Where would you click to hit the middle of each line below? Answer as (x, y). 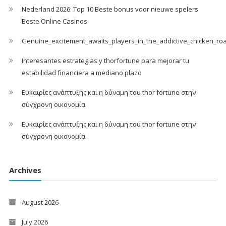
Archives (25, 170)
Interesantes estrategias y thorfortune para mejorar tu (105, 61)
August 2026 (40, 202)
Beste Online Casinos (54, 21)
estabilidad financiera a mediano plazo (81, 73)
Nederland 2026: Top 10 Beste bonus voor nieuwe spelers (110, 9)
